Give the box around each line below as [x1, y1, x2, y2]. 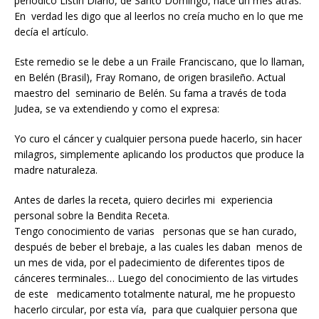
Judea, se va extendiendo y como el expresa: [14, 102, 219, 115]
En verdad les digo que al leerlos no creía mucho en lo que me [14, 9, 303, 23]
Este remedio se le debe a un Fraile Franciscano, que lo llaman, [14, 55, 305, 68]
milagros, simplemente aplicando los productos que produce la [14, 147, 304, 161]
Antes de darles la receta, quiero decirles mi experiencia [14, 193, 273, 206]
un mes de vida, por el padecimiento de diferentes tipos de [14, 256, 285, 269]
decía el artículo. [14, 25, 88, 38]
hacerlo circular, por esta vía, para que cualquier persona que [14, 303, 298, 316]
